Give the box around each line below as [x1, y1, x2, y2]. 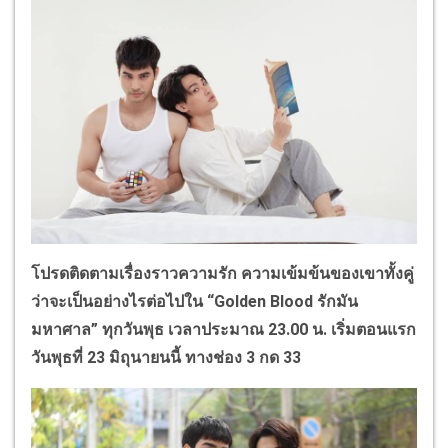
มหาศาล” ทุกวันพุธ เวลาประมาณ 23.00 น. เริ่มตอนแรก [31, 320, 416, 340]
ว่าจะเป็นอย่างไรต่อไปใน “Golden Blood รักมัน [31, 292, 358, 312]
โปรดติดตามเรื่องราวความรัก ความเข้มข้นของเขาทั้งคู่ [31, 264, 414, 284]
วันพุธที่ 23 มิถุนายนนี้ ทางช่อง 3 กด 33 [31, 348, 301, 368]
